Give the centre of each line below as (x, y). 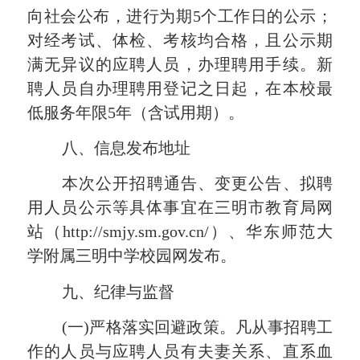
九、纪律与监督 (118, 291)
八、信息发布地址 (126, 148)
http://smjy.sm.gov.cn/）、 (154, 232)
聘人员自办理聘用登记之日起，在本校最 (180, 88)
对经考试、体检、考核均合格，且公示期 (180, 40)
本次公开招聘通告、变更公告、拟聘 (197, 184)
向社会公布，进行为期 (110, 16)
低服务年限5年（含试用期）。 (136, 112)
